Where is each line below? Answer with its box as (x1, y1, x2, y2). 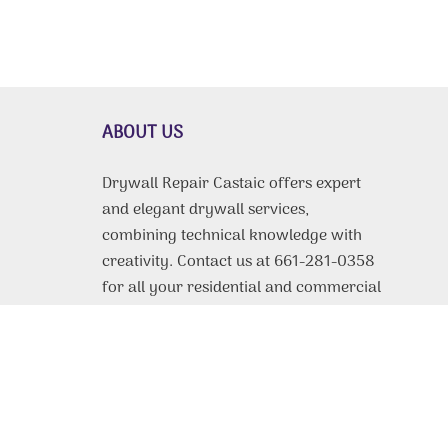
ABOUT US (102, 119, 183, 148)
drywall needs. (102, 301, 206, 327)
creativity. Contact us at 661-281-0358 (102, 249, 375, 275)
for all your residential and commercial (102, 275, 381, 301)
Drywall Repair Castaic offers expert (102, 171, 361, 197)
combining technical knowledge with (102, 223, 362, 249)
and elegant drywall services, (102, 197, 309, 223)
